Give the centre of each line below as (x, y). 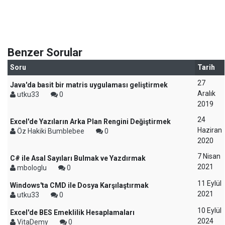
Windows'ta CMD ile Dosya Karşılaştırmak (79, 185)
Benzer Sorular (45, 52)
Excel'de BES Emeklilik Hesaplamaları (72, 212)
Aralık (206, 93)
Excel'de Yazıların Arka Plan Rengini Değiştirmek (90, 122)
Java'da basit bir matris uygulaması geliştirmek (89, 85)
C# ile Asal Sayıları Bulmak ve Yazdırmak (78, 158)
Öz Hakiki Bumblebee (51, 131)
